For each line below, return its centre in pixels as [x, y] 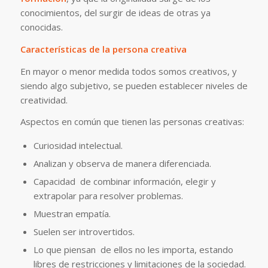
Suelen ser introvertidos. [84, 232]
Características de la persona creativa [103, 49]
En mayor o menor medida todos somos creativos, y [128, 71]
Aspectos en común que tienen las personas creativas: [132, 122]
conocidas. [41, 27]
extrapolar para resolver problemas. [108, 196]
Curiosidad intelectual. [78, 145]
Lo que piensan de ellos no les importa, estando [133, 249]
